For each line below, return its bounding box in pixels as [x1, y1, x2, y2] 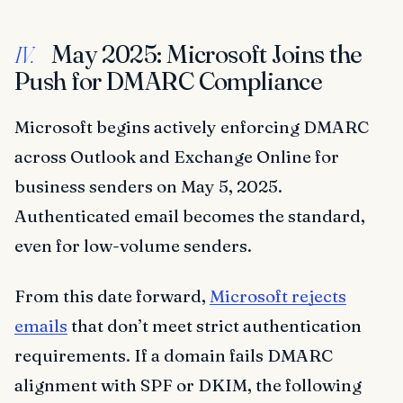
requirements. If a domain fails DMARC [14, 344, 333, 366]
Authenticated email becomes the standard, [14, 205, 365, 228]
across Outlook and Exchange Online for [14, 146, 339, 168]
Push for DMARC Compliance [14, 66, 323, 97]
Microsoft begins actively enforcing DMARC [14, 116, 369, 139]
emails [14, 314, 67, 336]
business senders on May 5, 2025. [14, 175, 282, 198]
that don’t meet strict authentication [67, 314, 362, 336]
